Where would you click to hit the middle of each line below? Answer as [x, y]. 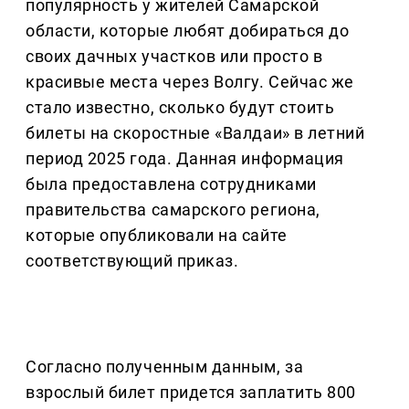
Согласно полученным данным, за [165, 367]
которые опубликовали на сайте [157, 236]
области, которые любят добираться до [188, 31]
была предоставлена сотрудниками [171, 184]
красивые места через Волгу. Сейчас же [190, 82]
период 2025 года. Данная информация [185, 159]
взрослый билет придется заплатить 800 [191, 393]
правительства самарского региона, [173, 210]
